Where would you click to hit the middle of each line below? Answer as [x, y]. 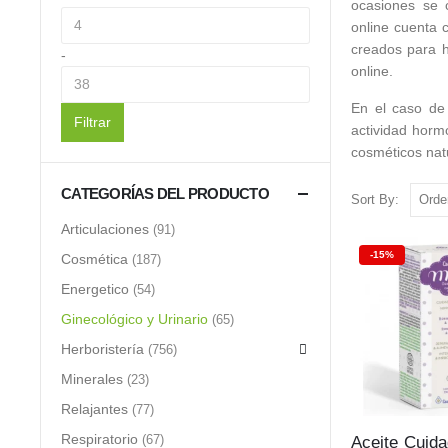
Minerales [92, 378]
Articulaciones [105, 228]
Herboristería [102, 348]
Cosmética [94, 258]
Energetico [95, 288]
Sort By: [375, 200]
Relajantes [94, 408]
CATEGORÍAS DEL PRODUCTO [165, 194]
